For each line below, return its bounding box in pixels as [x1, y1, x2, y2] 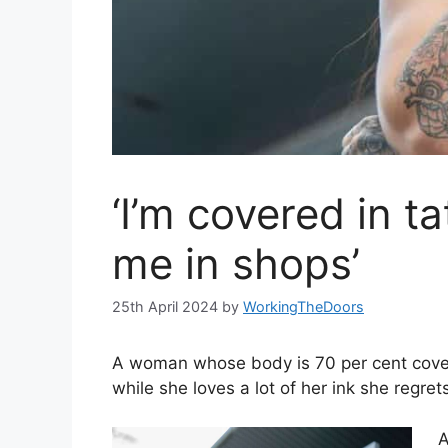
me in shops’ [112, 238, 360, 289]
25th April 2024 [112, 298, 218, 316]
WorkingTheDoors [243, 298, 364, 316]
